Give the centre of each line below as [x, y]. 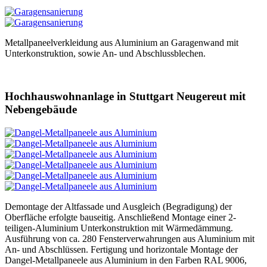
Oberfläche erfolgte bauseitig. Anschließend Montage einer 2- [120, 217]
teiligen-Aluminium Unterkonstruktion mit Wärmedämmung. [119, 228]
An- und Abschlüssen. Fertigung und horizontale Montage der [121, 249]
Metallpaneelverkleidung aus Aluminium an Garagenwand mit [122, 42]
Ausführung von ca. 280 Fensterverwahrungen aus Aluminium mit [130, 238]
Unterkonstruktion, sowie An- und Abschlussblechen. [105, 53]
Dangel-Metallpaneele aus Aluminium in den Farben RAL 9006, [126, 260]
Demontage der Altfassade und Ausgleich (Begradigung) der [118, 206]
